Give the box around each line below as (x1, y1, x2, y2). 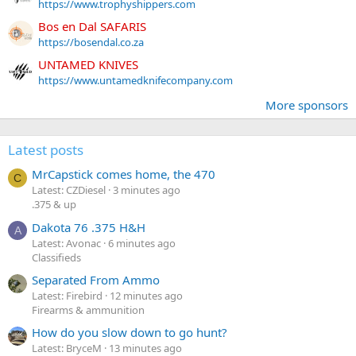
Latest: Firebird (32, 288, 103, 304)
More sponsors (265, 97, 348, 114)
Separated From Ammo (32, 272, 160, 288)
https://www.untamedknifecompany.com (38, 73, 233, 88)
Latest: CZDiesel (32, 183, 106, 198)
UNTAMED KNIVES (38, 56, 138, 73)
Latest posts (8, 141, 83, 160)
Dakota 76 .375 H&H (32, 219, 145, 235)
